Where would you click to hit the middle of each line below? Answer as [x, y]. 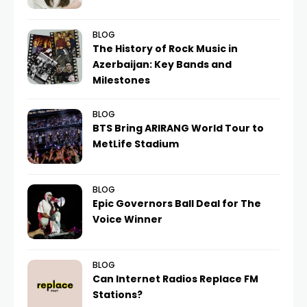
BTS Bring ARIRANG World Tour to [178, 128]
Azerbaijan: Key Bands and [162, 64]
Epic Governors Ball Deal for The [177, 204]
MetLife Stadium [136, 144]
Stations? [118, 295]
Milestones [121, 80]
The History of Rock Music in [165, 49]
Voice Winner [127, 219]
